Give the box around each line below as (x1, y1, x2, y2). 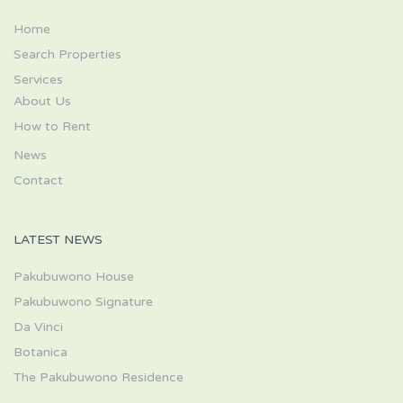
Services (13, 72, 63, 88)
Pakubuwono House (13, 269, 134, 285)
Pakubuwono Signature (13, 294, 153, 310)
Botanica (13, 345, 67, 361)
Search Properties (13, 47, 121, 63)
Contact (13, 173, 63, 189)
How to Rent (13, 119, 91, 135)
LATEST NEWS (13, 232, 103, 248)
